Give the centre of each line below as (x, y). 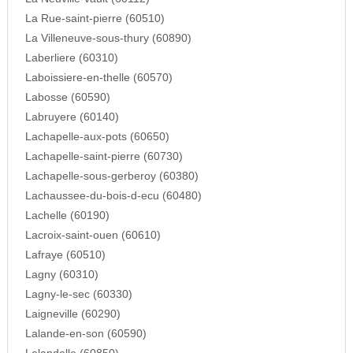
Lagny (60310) (61, 274)
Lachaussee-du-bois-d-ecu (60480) (113, 195)
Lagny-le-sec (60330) (78, 294)
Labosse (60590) (67, 97)
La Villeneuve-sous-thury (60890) (108, 38)
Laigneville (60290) (72, 314)
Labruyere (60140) (72, 117)
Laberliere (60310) (71, 58)
